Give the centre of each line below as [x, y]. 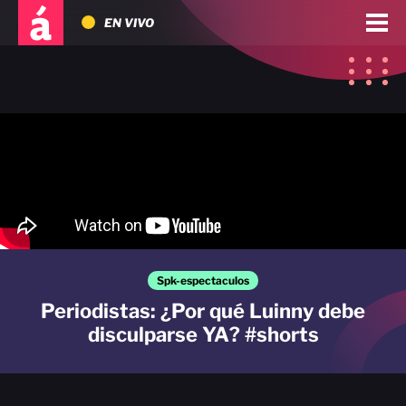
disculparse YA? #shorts [203, 334]
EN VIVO [129, 23]
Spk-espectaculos [203, 280]
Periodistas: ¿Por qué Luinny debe [203, 311]
